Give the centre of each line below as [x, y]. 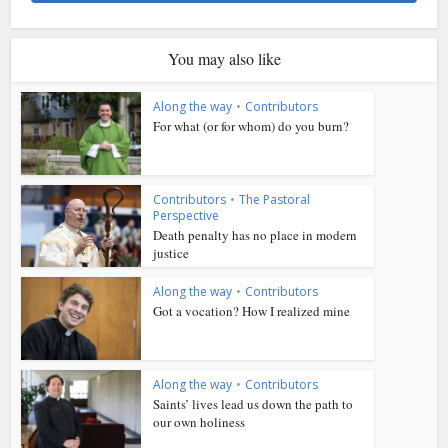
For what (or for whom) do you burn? [251, 125]
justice [171, 252]
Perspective [186, 215]
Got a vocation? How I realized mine [252, 311]
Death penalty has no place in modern [255, 234]
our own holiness [199, 422]
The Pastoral [275, 199]
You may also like [224, 58]
